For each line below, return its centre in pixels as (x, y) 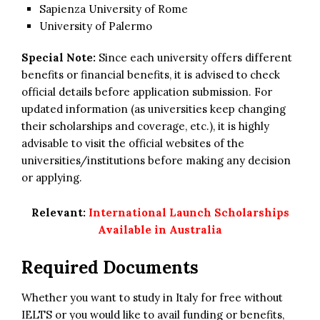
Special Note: (59, 57)
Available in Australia (160, 229)
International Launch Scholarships (189, 212)
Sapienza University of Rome (114, 9)
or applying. (52, 177)
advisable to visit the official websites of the (133, 143)
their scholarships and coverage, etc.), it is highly (145, 126)
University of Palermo (96, 26)
